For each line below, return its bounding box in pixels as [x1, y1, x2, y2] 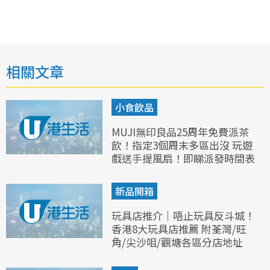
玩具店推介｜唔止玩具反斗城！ [111, 207, 255, 223]
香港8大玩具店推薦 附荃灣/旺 [111, 221, 246, 236]
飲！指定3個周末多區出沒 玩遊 [111, 137, 253, 152]
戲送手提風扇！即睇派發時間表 [111, 150, 255, 166]
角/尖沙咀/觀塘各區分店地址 [111, 234, 243, 250]
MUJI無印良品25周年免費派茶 [111, 124, 249, 139]
